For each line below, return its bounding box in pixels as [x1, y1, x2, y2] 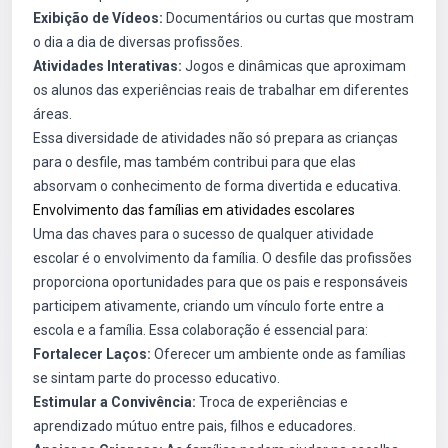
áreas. [33, 106, 72, 122]
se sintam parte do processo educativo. [33, 370, 280, 386]
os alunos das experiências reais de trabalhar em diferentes [33, 82, 409, 98]
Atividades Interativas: [33, 58, 182, 74]
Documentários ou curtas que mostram [163, 10, 414, 26]
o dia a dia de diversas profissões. [33, 34, 243, 50]
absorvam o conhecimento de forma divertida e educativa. [33, 178, 401, 194]
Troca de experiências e [196, 394, 348, 410]
